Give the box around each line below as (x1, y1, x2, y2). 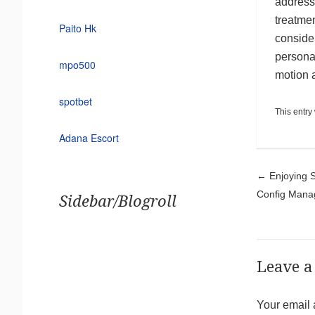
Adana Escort (58, 131, 119, 146)
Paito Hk (58, 21, 96, 36)
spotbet (58, 94, 92, 109)
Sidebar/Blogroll (58, 193, 176, 211)
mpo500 (58, 58, 96, 72)
